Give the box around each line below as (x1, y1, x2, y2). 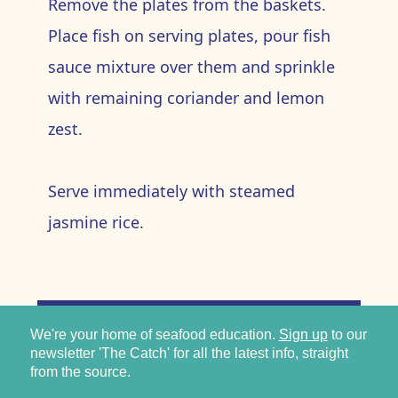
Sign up (278, 327, 328, 343)
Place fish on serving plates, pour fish (47, 25, 330, 46)
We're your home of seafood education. (29, 327, 279, 343)
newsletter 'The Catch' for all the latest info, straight (29, 346, 348, 362)
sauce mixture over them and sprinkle (47, 56, 335, 77)
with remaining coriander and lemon (47, 87, 324, 108)
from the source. (29, 364, 131, 380)
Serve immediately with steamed (47, 180, 295, 202)
